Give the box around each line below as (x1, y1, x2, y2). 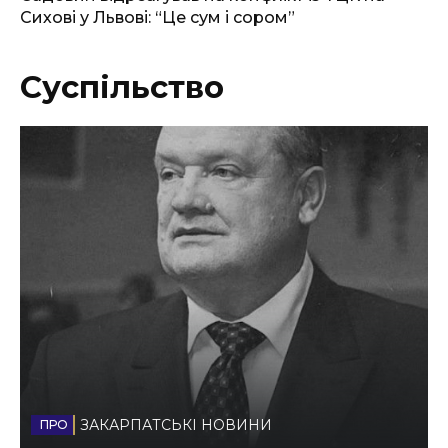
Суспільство (20, 67, 224, 106)
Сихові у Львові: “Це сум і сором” (20, 7, 295, 27)
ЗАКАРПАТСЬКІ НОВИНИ (80, 415, 272, 434)
